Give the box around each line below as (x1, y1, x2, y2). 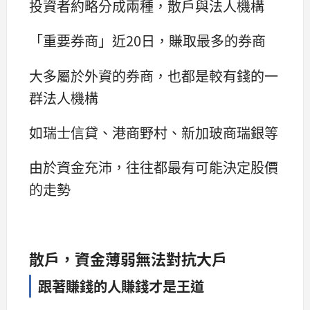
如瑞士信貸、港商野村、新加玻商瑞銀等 (29, 122, 278, 143)
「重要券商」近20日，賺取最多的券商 (29, 30, 266, 51)
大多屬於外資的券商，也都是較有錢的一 (29, 65, 278, 86)
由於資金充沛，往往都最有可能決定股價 (29, 156, 278, 177)
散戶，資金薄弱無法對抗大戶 (29, 247, 227, 269)
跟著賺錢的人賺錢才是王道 (38, 275, 204, 296)
